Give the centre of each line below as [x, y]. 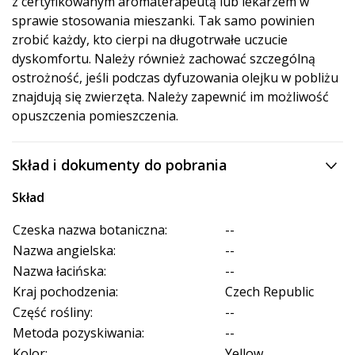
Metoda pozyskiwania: [78, 333]
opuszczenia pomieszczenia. [95, 116]
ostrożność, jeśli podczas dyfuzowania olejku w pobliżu [175, 78]
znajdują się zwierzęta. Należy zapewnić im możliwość [170, 97]
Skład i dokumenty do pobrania [120, 165]
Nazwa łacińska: [59, 271]
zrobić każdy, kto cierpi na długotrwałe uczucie [150, 40]
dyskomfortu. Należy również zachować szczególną [164, 59]
